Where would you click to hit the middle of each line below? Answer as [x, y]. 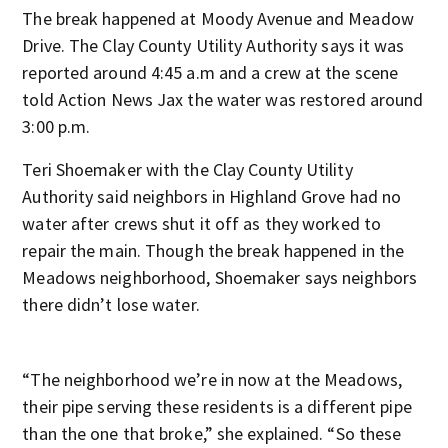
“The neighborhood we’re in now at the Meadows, [212, 379]
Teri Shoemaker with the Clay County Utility [187, 169]
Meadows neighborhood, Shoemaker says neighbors [219, 277]
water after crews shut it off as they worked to [202, 223]
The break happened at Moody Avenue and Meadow [218, 18]
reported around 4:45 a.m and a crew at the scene [210, 72]
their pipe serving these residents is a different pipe [217, 406]
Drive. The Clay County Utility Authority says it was [213, 45]
